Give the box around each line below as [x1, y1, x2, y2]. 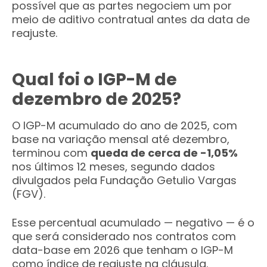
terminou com [12, 145, 91, 160]
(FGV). [12, 187, 45, 201]
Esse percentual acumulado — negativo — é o [12, 215, 254, 230]
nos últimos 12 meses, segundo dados [12, 159, 215, 174]
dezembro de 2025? [12, 88, 181, 111]
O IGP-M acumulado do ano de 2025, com [12, 118, 237, 133]
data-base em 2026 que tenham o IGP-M [12, 243, 233, 257]
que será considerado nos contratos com [12, 229, 236, 244]
